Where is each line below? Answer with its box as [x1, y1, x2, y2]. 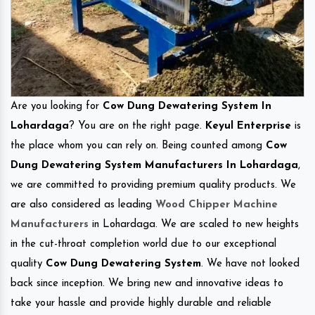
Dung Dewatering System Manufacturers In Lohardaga [11, 160, 298, 171]
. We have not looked [201, 258, 300, 269]
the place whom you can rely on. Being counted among [11, 140, 266, 151]
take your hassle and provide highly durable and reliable [11, 297, 271, 309]
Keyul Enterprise [205, 120, 291, 131]
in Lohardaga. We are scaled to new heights [89, 219, 299, 230]
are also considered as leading [11, 199, 155, 210]
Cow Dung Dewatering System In [103, 101, 271, 112]
